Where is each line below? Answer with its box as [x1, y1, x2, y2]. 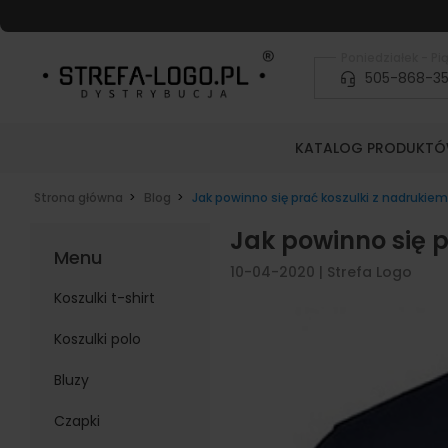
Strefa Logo [326, 262, 412, 282]
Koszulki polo [53, 329, 141, 349]
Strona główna [33, 189, 123, 206]
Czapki [53, 411, 100, 431]
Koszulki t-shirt [53, 288, 155, 308]
